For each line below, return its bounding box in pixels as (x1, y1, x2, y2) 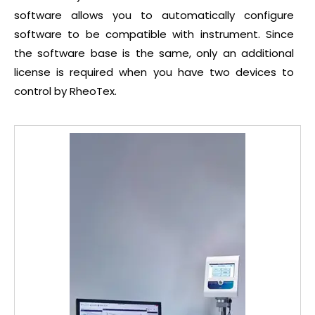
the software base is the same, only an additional (14, 46, 294, 61)
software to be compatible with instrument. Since (14, 27, 294, 42)
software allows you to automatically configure (14, 8, 294, 23)
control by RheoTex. (14, 84, 117, 99)
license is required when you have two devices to (14, 65, 294, 80)
